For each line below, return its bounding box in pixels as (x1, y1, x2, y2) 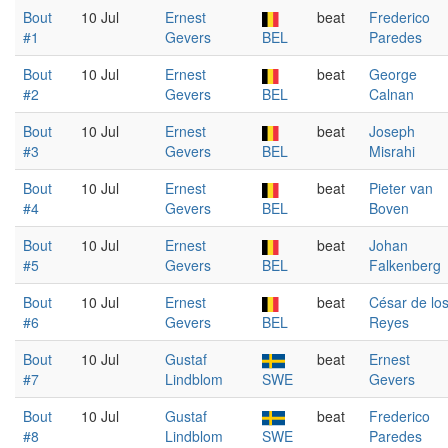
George (369, 64, 417, 84)
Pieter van (369, 178, 433, 198)
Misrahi (369, 141, 415, 161)
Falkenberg (369, 255, 441, 275)
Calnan (369, 84, 414, 104)
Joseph (369, 121, 415, 141)
